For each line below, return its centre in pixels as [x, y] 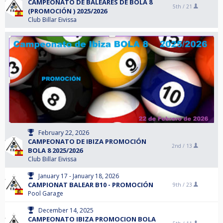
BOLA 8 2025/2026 [55, 150]
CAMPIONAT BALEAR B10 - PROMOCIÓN [91, 185]
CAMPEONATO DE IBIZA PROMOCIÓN [87, 141]
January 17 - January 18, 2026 [79, 176]
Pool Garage [46, 193]
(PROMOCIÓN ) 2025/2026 [67, 11]
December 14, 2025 [66, 210]
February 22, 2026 [64, 133]
